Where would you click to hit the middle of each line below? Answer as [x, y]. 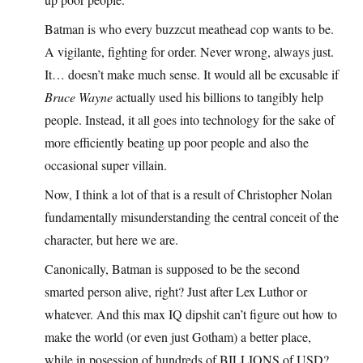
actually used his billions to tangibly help [218, 96]
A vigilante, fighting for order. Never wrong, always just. [189, 51]
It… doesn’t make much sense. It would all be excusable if [192, 74]
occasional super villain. [106, 164]
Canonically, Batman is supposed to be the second [172, 268]
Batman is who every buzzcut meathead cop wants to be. [189, 28]
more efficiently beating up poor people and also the [177, 142]
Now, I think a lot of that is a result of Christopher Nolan [188, 194]
